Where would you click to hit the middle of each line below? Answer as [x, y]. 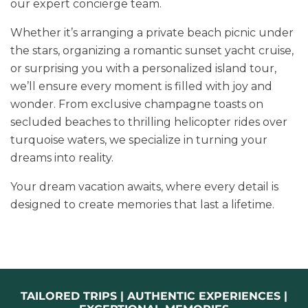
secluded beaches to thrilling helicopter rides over [149, 122]
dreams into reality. [62, 158]
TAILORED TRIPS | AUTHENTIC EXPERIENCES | [154, 296]
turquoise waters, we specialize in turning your [139, 140]
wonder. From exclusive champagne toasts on [137, 104]
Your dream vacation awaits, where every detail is [144, 187]
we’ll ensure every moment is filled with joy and [141, 86]
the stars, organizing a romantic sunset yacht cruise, [152, 51]
